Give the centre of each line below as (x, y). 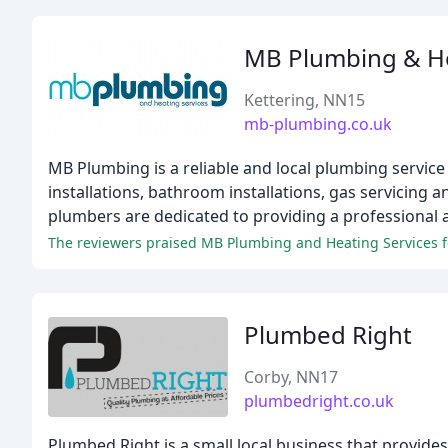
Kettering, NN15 (304, 100)
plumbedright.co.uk (319, 401)
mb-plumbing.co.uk (318, 124)
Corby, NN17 (291, 377)
